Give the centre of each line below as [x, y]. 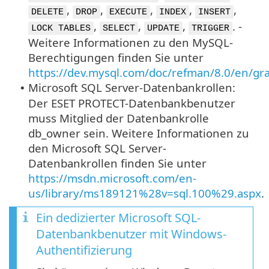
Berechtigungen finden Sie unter [116, 57]
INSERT [214, 12]
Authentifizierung [84, 250]
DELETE [47, 12]
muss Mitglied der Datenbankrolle [119, 118]
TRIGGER [210, 28]
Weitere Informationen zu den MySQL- [131, 42]
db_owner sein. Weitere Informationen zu [139, 133]
